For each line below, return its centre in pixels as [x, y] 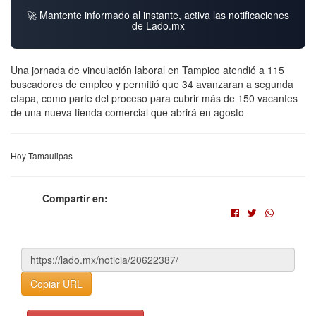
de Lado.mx [158, 25]
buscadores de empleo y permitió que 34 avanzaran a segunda [152, 84]
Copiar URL [56, 283]
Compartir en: [75, 198]
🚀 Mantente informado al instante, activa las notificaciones [158, 14]
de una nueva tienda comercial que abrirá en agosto [127, 112]
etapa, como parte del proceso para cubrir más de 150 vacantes [154, 98]
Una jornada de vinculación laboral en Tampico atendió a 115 [147, 69]
